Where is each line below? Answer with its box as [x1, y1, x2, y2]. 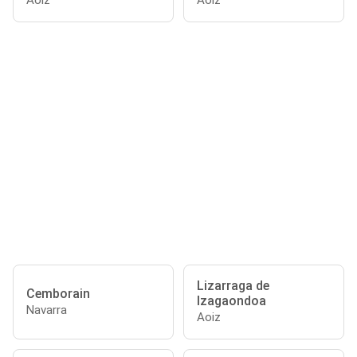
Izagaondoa [197, 293, 266, 308]
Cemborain [26, 285, 90, 301]
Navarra [26, 302, 67, 317]
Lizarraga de [197, 278, 269, 293]
